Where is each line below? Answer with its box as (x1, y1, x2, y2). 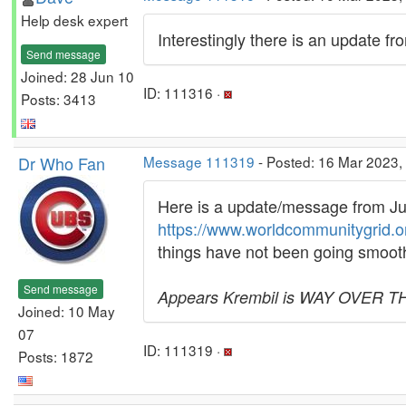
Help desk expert (21, 10, 128, 30)
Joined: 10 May (18, 300, 115, 321)
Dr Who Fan (18, 151, 105, 175)
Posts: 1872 (18, 345, 93, 366)
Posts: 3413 (21, 88, 96, 109)
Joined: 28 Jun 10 (21, 65, 134, 86)
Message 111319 (143, 151, 255, 171)
